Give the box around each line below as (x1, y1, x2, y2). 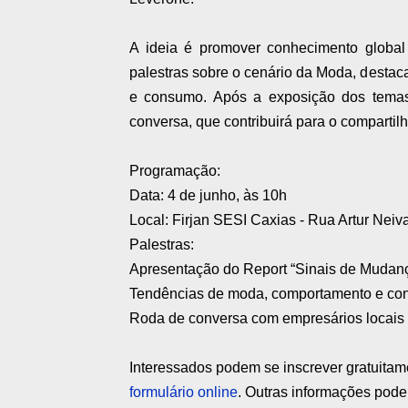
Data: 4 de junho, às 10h (129, 188, 287, 204)
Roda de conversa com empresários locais (129, 311, 404, 327)
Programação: (129, 163, 220, 179)
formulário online (129, 384, 238, 401)
